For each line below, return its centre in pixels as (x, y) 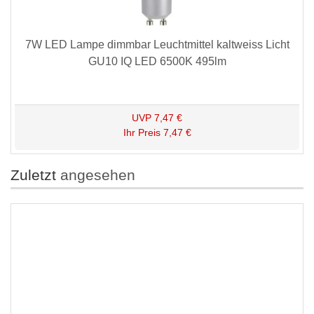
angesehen (96, 175)
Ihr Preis (142, 133)
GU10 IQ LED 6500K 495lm (157, 62)
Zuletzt (33, 175)
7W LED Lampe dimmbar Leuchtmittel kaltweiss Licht (157, 45)
